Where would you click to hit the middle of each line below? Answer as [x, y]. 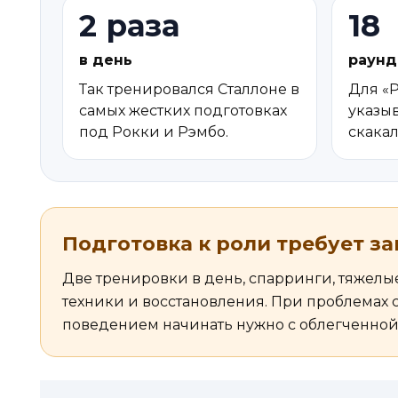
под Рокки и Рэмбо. [154, 132]
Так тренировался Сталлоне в [189, 90]
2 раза [129, 26]
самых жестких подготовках [183, 111]
